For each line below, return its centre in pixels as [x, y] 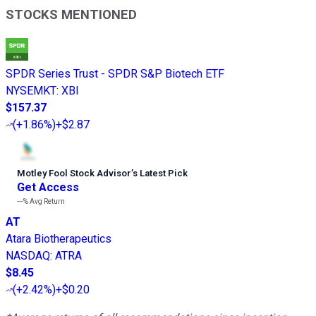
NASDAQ [28, 255]
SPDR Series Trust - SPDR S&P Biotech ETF [115, 73]
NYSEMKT [31, 90]
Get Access [48, 187]
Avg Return [47, 201]
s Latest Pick [160, 173]
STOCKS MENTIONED [71, 14]
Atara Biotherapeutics [59, 238]
